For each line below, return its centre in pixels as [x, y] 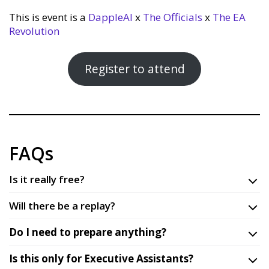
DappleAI [110, 17]
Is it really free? [47, 179]
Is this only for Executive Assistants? [101, 258]
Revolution [34, 31]
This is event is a [49, 17]
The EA [229, 17]
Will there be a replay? [62, 205]
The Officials [173, 17]
